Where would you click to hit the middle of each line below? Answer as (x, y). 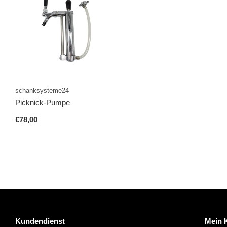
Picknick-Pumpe (43, 102)
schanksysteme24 (42, 90)
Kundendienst (40, 221)
